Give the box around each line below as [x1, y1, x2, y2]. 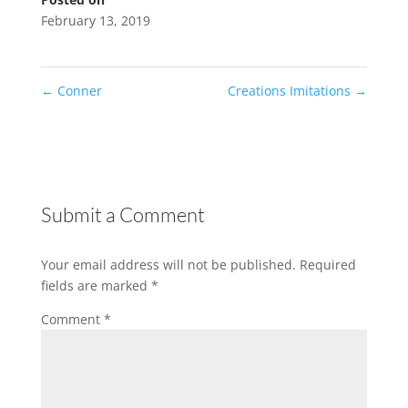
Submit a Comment [40, 201, 205, 227]
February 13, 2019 [40, 11, 150, 29]
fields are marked [40, 276, 151, 294]
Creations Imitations [228, 81, 355, 99]
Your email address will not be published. [40, 255, 296, 273]
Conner [53, 81, 102, 99]
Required [299, 255, 356, 273]
